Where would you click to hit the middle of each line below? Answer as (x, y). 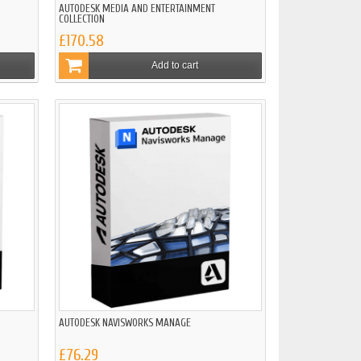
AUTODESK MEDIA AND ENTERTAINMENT (137, 9)
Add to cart (174, 65)
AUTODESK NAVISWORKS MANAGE (125, 323)
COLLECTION (82, 19)
